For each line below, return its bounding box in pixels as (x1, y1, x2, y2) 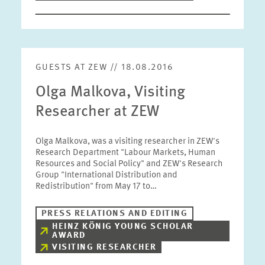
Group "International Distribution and (35, 171, 177, 180)
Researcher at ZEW (35, 104, 159, 119)
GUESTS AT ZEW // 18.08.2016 (35, 63, 174, 72)
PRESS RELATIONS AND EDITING (41, 209, 188, 218)
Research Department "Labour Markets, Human (35, 148, 215, 157)
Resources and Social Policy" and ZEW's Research (35, 160, 223, 169)
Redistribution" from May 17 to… (35, 182, 157, 191)
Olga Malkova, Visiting (35, 85, 185, 100)
